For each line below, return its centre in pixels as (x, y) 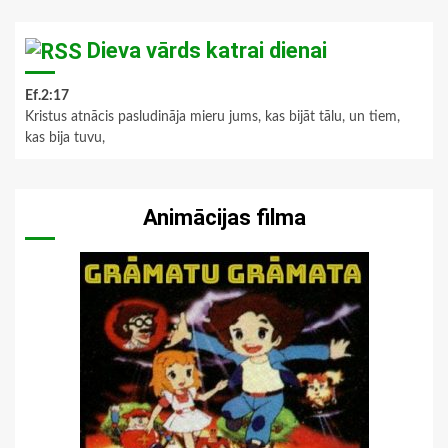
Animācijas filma (224, 217)
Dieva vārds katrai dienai (207, 50)
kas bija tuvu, (65, 137)
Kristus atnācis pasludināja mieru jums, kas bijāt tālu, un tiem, (212, 116)
